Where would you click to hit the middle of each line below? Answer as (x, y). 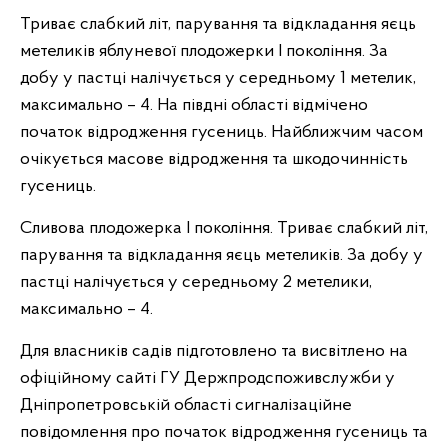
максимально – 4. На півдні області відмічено (194, 105)
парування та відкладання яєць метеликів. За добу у (221, 255)
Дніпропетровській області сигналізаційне (186, 405)
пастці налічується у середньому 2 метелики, (196, 282)
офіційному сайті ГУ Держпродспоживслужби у (207, 378)
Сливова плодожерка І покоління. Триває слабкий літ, (224, 228)
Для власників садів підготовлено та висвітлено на (214, 351)
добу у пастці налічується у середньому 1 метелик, (218, 78)
